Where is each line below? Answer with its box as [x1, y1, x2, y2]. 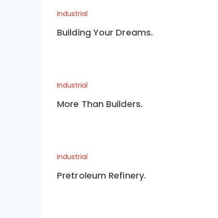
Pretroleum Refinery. [57, 169, 146, 182]
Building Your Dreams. [57, 26, 153, 38]
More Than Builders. [57, 98, 143, 110]
